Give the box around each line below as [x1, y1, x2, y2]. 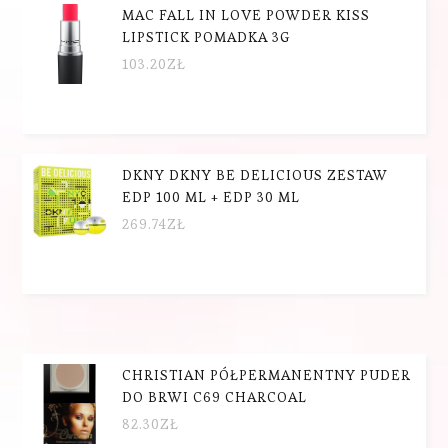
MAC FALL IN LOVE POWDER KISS [122, 5, 371, 24]
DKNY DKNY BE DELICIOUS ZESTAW [122, 165, 389, 184]
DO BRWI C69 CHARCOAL [122, 387, 308, 406]
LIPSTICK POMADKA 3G [122, 27, 291, 46]
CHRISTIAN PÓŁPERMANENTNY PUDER [122, 365, 412, 384]
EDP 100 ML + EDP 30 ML [122, 187, 301, 206]
